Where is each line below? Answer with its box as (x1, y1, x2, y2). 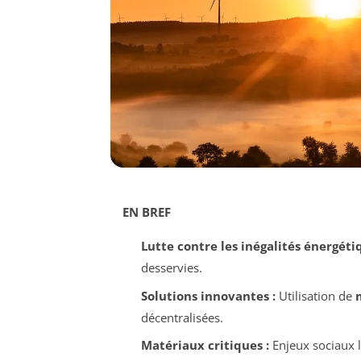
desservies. (140, 259, 202, 276)
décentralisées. (140, 309, 223, 326)
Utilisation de (275, 287, 355, 304)
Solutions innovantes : (140, 287, 276, 304)
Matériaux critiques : (140, 337, 269, 354)
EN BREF (122, 204, 171, 221)
